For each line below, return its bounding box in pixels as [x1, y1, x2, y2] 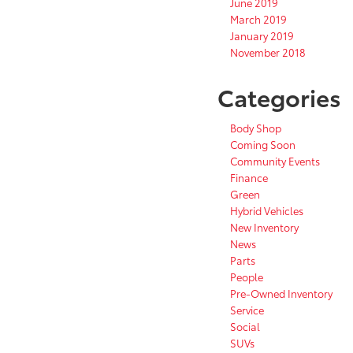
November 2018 [230, 45, 306, 60]
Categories [217, 80, 341, 114]
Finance [230, 170, 268, 185]
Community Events [230, 154, 320, 169]
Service [230, 303, 264, 318]
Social [230, 319, 260, 334]
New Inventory [230, 220, 299, 235]
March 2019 [230, 12, 287, 27]
